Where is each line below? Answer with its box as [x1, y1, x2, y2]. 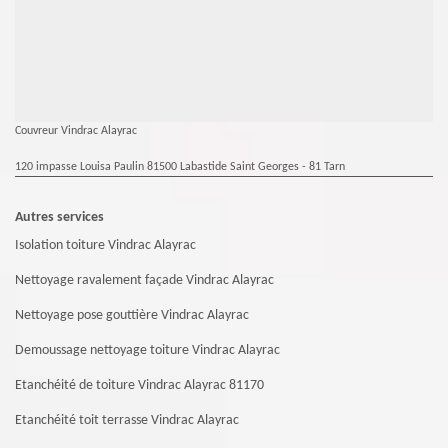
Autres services [15, 210, 104, 226]
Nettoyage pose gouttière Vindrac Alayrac [15, 308, 249, 324]
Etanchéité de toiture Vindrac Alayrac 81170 [15, 378, 264, 394]
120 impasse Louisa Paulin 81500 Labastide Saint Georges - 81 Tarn [15, 161, 345, 174]
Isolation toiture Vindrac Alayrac [15, 238, 196, 254]
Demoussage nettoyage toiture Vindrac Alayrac [15, 343, 280, 359]
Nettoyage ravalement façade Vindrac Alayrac [15, 273, 274, 289]
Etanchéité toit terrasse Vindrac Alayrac [15, 413, 239, 429]
